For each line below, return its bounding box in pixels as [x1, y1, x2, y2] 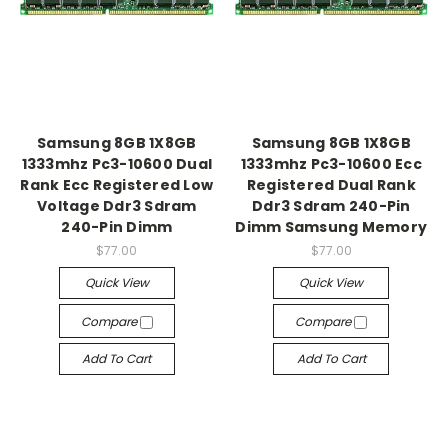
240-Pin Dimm [61, 217, 173, 238]
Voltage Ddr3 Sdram [37, 196, 197, 217]
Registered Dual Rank [246, 175, 416, 196]
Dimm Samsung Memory [235, 217, 428, 238]
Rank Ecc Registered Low [20, 175, 214, 196]
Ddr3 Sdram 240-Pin [252, 196, 411, 217]
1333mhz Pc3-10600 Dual [21, 154, 212, 175]
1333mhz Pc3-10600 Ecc [240, 154, 422, 175]
